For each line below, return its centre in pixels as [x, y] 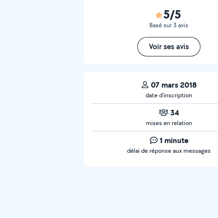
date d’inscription [169, 95]
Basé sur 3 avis [169, 25]
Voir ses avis [169, 46]
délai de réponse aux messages [169, 151]
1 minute [174, 140]
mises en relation [169, 123]
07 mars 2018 [174, 85]
